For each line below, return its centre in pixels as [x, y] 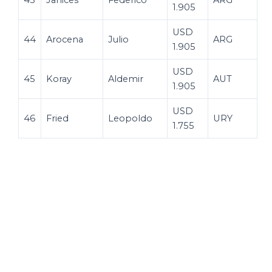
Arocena [65, 39]
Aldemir [126, 79]
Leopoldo [130, 118]
